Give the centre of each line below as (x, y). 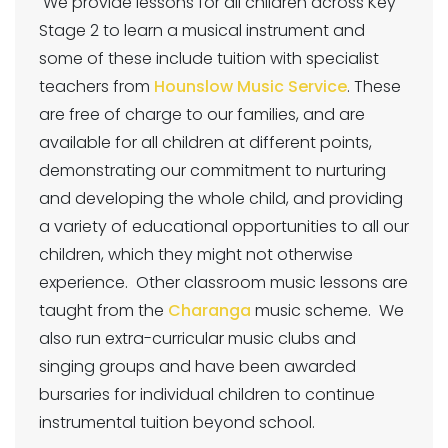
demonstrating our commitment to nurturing (212, 170)
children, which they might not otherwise (196, 254)
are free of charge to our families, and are (202, 114)
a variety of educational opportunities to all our (224, 226)
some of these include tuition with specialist (209, 58)
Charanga (209, 310)
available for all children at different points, (205, 142)
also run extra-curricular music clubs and (197, 338)
